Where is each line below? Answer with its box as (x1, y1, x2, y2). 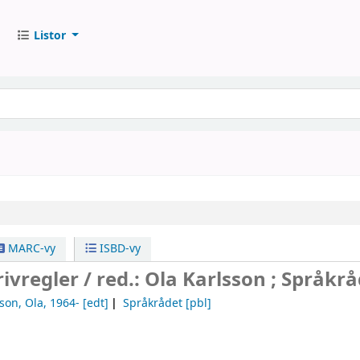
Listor (33, 27, 66, 44)
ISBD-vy (96, 240, 141, 257)
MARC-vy (4, 240, 55, 257)
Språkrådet (122, 295, 182, 312)
